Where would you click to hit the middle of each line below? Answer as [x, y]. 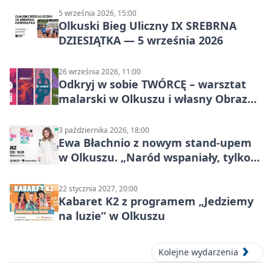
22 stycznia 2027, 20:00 [98, 188]
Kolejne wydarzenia [198, 252]
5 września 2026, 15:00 [97, 13]
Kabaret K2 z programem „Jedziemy [156, 201]
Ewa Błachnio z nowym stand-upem [155, 142]
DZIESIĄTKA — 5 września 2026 [141, 40]
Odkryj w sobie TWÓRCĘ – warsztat [152, 84]
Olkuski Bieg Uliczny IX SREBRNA [147, 25]
